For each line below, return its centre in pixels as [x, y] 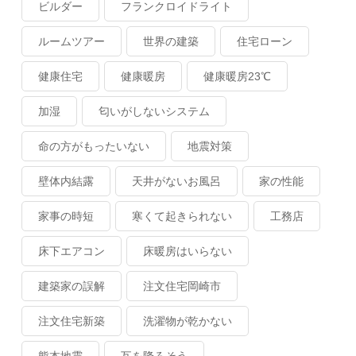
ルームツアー [72, 41]
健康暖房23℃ [238, 76]
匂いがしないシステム [155, 111]
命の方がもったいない [94, 146]
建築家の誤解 [72, 286]
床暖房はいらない [188, 251]
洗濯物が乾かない [188, 321]
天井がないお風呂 [177, 181]
